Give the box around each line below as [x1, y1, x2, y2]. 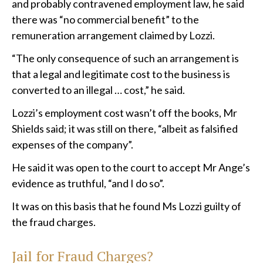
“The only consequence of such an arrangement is [12, 52, 239, 65]
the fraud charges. [12, 215, 96, 229]
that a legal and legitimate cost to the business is [12, 68, 230, 81]
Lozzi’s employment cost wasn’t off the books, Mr [12, 106, 237, 120]
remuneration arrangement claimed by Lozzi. [12, 29, 215, 42]
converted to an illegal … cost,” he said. [12, 83, 185, 97]
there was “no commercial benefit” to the [12, 13, 199, 26]
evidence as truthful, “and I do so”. [12, 177, 164, 190]
